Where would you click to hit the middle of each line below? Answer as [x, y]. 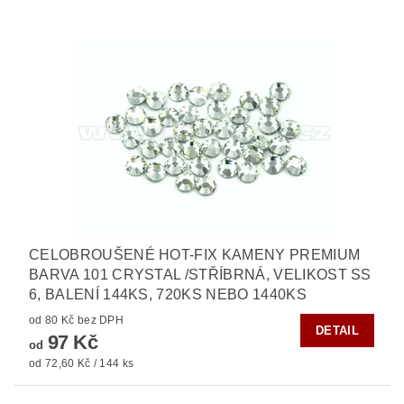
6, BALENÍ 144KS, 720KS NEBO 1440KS [168, 295]
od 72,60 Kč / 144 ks [82, 364]
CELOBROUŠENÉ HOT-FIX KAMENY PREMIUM [195, 255]
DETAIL [337, 331]
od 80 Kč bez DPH [101, 321]
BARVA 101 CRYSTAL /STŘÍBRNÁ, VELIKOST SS [200, 275]
